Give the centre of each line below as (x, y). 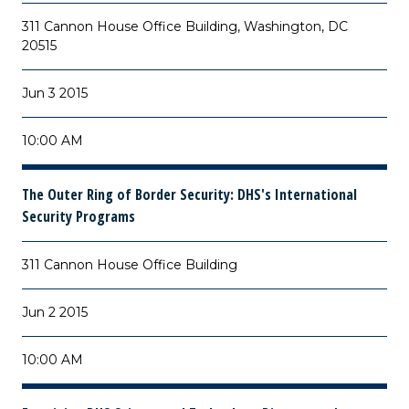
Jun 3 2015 (55, 93)
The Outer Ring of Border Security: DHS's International (189, 194)
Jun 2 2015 (55, 312)
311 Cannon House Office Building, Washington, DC (185, 26)
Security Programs (79, 216)
